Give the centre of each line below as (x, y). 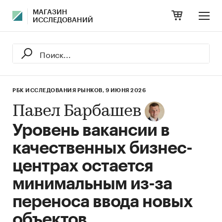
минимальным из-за (92, 184)
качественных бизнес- (102, 148)
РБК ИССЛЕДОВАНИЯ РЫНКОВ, (58, 90)
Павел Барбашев (77, 112)
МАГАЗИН (50, 12)
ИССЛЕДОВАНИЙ (63, 20)
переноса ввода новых (103, 202)
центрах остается (83, 166)
